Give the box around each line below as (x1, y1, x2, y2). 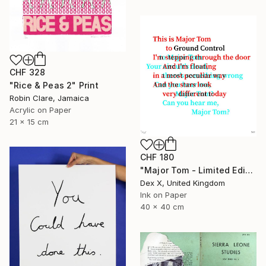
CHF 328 (9, 67, 46, 78)
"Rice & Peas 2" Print (9, 80, 99, 91)
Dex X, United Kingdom (140, 178, 225, 188)
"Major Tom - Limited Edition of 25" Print (245, 164, 253, 175)
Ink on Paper (140, 189, 187, 199)
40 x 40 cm (140, 201, 184, 211)
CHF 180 (140, 151, 175, 162)
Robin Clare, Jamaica (9, 93, 89, 103)
